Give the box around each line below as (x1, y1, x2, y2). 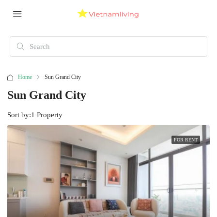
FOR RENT (174, 137, 198, 142)
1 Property (31, 111, 62, 119)
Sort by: (7, 111, 31, 119)
